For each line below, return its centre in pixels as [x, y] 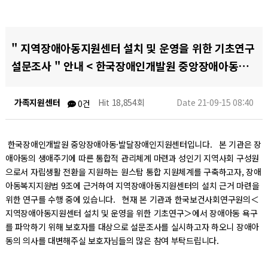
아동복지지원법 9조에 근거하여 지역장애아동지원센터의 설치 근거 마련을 [132, 186]
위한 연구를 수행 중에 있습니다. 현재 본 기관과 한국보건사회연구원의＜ [132, 200]
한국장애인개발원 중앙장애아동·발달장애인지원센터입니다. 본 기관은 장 [133, 144]
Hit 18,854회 [121, 102]
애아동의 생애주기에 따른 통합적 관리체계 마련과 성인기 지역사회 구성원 [132, 158]
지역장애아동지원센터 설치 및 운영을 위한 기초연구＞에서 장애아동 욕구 [131, 213]
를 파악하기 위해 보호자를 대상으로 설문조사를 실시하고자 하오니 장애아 [132, 227]
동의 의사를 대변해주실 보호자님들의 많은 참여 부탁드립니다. [112, 241]
